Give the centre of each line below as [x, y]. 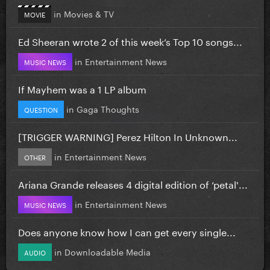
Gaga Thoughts [108, 108]
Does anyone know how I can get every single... [127, 231]
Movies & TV [89, 13]
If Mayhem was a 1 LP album [82, 88]
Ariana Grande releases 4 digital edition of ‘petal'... [133, 183]
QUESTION [41, 109]
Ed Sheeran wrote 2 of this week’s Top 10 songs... [130, 40]
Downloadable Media [108, 251]
